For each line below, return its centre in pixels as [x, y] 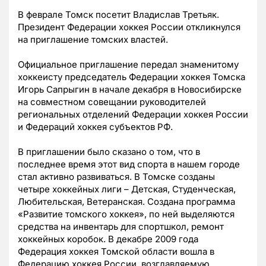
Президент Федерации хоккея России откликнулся [129, 27]
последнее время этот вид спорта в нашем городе [129, 164]
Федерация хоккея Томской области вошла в [116, 252]
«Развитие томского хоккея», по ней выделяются [126, 214]
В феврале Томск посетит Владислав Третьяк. [118, 15]
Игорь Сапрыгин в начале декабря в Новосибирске [130, 90]
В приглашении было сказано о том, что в [109, 152]
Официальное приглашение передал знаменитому [128, 65]
